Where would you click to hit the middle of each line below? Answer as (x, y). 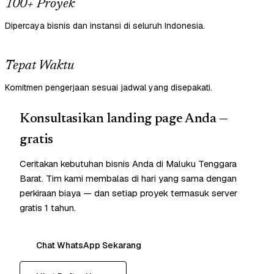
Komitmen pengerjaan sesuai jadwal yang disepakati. (109, 88)
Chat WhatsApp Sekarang (89, 246)
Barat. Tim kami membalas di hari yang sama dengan (128, 179)
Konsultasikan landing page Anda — (124, 120)
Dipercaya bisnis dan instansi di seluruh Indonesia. (105, 26)
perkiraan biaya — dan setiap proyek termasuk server (128, 193)
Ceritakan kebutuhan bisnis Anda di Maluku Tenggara (128, 164)
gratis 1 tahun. (48, 208)
